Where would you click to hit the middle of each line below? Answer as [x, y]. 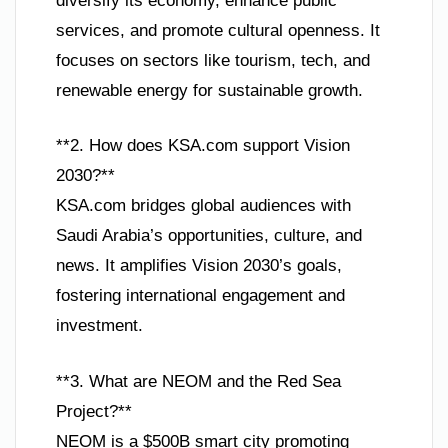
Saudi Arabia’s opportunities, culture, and [209, 236]
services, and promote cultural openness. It [218, 30]
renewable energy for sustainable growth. [209, 90]
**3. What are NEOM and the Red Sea [198, 381]
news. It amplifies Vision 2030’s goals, [199, 266]
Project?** [94, 411]
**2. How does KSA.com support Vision [203, 146]
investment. [99, 326]
